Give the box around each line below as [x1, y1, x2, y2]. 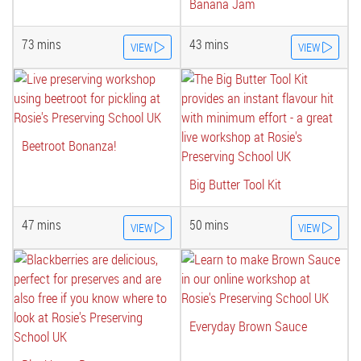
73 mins [22, 35, 61, 53]
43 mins [189, 35, 229, 53]
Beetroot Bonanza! [22, 136, 117, 155]
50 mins [189, 216, 229, 234]
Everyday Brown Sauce [189, 317, 307, 335]
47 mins [22, 216, 61, 234]
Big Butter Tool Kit [189, 175, 281, 193]
